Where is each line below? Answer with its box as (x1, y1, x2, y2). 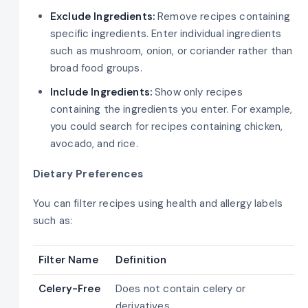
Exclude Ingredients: (50, 10, 158, 24)
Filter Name (38, 252, 98, 267)
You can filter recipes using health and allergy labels (33, 197, 283, 211)
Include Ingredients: (50, 85, 155, 100)
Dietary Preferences (33, 166, 143, 181)
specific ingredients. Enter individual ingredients (50, 27, 282, 41)
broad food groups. (50, 61, 142, 76)
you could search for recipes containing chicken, (50, 120, 283, 134)
